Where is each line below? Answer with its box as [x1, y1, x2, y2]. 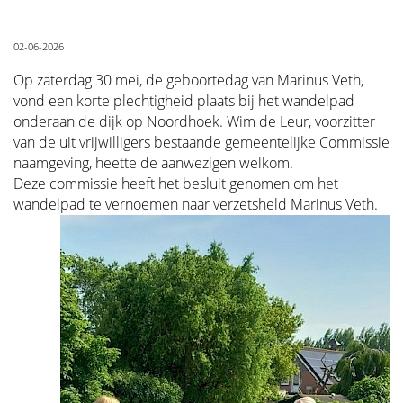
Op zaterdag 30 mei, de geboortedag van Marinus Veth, [13, 70, 363, 90]
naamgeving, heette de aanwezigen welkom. [13, 153, 293, 173]
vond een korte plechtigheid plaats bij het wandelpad [13, 91, 354, 111]
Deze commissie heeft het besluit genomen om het [13, 174, 338, 193]
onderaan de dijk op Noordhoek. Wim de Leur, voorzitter [13, 112, 375, 131]
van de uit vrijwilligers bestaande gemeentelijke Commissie [13, 132, 390, 152]
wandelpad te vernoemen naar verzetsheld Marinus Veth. [13, 194, 378, 214]
